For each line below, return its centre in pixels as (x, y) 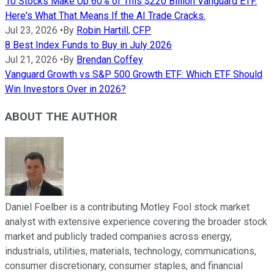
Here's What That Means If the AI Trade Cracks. (105, 16)
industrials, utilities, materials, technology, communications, (131, 251)
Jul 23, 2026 (31, 31)
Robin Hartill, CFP (114, 31)
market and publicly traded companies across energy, (118, 236)
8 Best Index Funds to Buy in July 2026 (88, 45)
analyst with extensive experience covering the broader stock (136, 221)
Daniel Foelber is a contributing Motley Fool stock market (127, 207)
